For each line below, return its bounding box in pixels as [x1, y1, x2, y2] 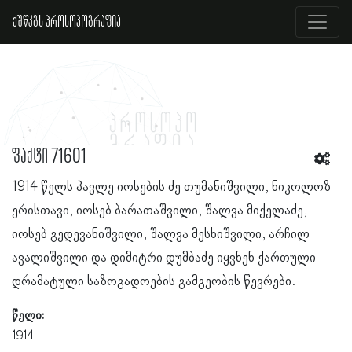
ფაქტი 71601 [12, 145, 86, 169]
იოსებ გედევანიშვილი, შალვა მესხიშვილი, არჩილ [12, 226, 310, 242]
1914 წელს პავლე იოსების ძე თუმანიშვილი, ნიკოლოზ [12, 179, 331, 195]
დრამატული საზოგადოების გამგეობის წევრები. [12, 273, 296, 289]
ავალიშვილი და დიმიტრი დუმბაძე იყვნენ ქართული [12, 250, 316, 266]
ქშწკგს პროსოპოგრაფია [13, 13, 121, 31]
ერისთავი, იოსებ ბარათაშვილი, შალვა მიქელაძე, [12, 203, 307, 218]
